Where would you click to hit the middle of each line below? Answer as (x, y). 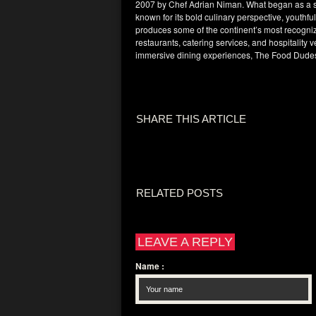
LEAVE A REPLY (185, 242)
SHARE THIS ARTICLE (191, 119)
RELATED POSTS (180, 193)
